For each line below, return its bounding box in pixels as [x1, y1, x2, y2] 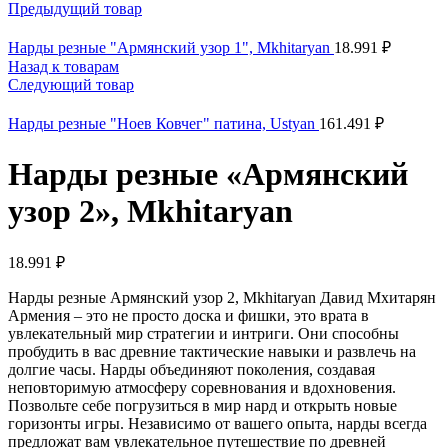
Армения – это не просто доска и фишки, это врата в [8, 307, 369, 325]
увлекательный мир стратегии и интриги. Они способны [8, 325, 399, 343]
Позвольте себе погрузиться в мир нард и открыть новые [8, 397, 397, 415]
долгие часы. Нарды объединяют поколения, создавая [8, 361, 375, 379]
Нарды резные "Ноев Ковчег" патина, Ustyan [8, 115, 319, 133]
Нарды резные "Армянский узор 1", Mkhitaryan [8, 39, 334, 57]
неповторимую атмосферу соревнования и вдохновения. [8, 379, 396, 397]
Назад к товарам [8, 58, 119, 76]
